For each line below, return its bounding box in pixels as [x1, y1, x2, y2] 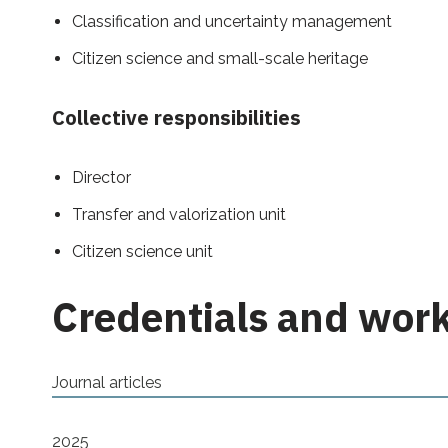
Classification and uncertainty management [72, 12, 392, 32]
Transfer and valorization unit [72, 205, 286, 225]
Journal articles [52, 373, 162, 393]
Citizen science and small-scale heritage [72, 49, 368, 69]
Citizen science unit [72, 242, 213, 262]
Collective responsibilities [52, 104, 301, 132]
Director [72, 168, 131, 188]
